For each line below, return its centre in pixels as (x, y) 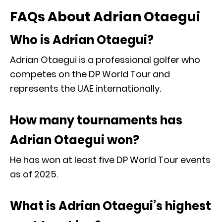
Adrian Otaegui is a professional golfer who (105, 59)
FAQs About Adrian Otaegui (105, 16)
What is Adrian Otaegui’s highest (111, 206)
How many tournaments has (96, 120)
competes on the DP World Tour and (90, 74)
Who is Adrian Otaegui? (82, 40)
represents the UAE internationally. (85, 88)
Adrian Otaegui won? (75, 140)
